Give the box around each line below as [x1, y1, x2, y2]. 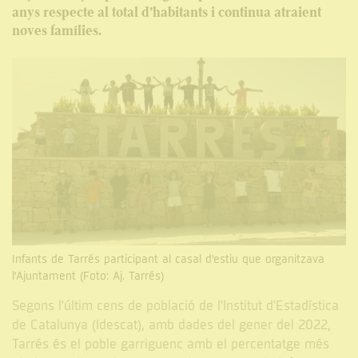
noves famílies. [12, 21, 101, 40]
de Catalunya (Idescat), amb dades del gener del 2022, [12, 316, 331, 335]
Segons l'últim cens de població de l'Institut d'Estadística [12, 297, 339, 316]
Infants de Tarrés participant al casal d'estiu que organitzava [12, 252, 324, 268]
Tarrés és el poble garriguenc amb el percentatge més [12, 336, 329, 354]
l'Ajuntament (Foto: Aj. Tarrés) [12, 268, 164, 284]
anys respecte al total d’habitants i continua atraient [12, 2, 321, 22]
